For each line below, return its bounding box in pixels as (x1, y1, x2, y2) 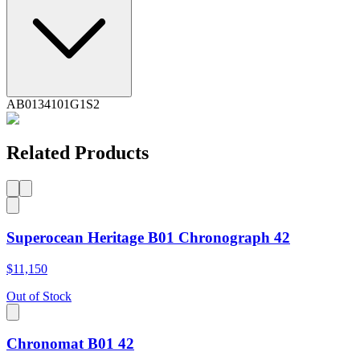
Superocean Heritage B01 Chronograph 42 (6, 228, 290, 246)
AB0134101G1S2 (6, 97, 100, 112)
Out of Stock (6, 288, 72, 303)
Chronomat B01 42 (6, 335, 134, 353)
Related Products (6, 142, 149, 164)
